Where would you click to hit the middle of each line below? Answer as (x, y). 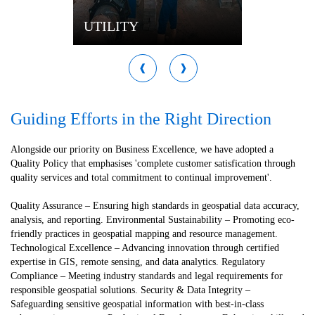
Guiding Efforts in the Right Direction (141, 118)
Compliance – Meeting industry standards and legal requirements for (147, 276)
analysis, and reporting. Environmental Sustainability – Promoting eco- (153, 219)
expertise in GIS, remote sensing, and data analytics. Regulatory (138, 262)
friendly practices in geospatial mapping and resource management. (144, 233)
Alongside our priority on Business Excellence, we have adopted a (142, 149)
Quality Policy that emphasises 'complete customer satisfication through (153, 163)
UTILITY (111, 26)
